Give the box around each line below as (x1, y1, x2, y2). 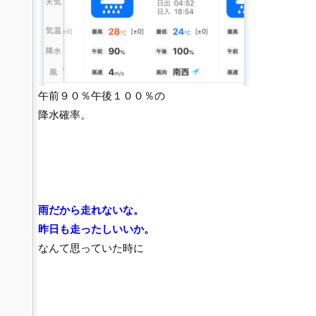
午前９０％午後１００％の (37, 90, 165, 102)
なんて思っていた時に (37, 242, 144, 254)
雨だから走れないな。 (37, 204, 144, 216)
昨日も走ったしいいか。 (37, 223, 154, 235)
